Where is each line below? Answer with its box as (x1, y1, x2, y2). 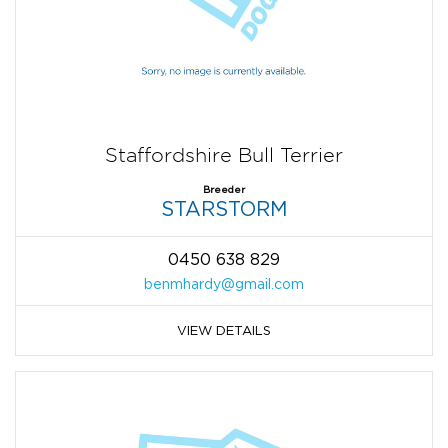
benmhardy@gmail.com (144, 275, 304, 291)
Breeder (203, 183, 245, 195)
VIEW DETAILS (177, 322, 271, 337)
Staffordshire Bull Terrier (105, 143, 343, 166)
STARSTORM (160, 197, 288, 219)
